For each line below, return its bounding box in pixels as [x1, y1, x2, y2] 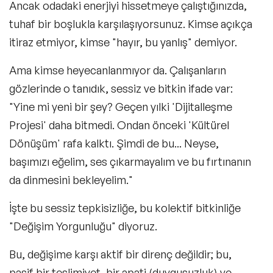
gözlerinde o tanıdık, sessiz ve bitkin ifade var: [9, 81, 233, 95]
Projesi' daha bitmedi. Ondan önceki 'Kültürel [9, 118, 229, 132]
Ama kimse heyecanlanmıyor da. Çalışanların [9, 63, 226, 77]
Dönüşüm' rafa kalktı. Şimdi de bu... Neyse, [9, 136, 219, 150]
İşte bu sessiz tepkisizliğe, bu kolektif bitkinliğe [9, 200, 241, 214]
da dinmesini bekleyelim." [9, 172, 133, 186]
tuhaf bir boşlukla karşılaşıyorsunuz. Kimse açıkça [9, 16, 252, 30]
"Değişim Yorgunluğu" [9, 219, 116, 233]
